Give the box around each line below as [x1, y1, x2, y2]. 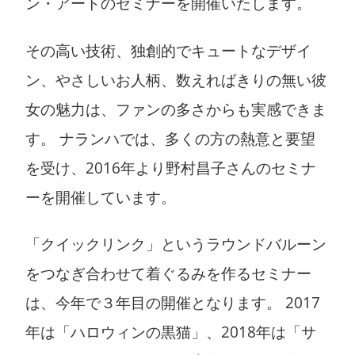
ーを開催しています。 [25, 186, 176, 207]
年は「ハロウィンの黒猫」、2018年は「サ [25, 322, 316, 342]
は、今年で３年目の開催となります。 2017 [25, 292, 320, 313]
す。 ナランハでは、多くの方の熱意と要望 [25, 128, 315, 148]
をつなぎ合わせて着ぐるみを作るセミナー [25, 263, 311, 284]
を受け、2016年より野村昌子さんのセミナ [25, 157, 316, 177]
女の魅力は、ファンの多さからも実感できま [25, 98, 326, 119]
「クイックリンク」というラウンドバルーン [25, 234, 326, 254]
